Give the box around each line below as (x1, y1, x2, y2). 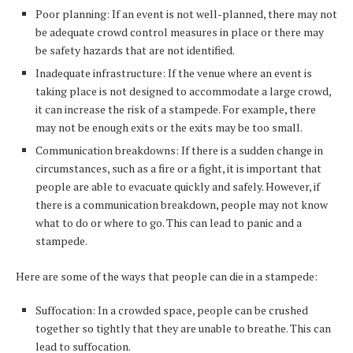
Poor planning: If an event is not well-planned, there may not (35, 6, 337, 22)
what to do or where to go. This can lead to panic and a (35, 215, 302, 231)
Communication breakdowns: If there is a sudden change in (35, 143, 323, 158)
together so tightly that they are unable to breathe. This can (35, 321, 331, 336)
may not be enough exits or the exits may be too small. (35, 120, 303, 136)
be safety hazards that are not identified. (35, 43, 235, 58)
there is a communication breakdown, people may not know (35, 197, 328, 213)
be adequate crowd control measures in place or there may (35, 24, 324, 40)
